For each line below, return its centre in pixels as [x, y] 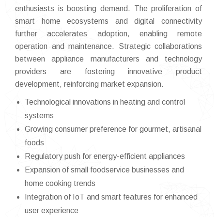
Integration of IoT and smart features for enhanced [111, 197]
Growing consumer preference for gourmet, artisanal [113, 129]
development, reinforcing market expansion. [89, 84]
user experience [52, 210]
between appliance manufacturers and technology [108, 59]
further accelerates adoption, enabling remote [108, 33]
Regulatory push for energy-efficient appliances [105, 156]
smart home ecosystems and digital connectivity [108, 21]
